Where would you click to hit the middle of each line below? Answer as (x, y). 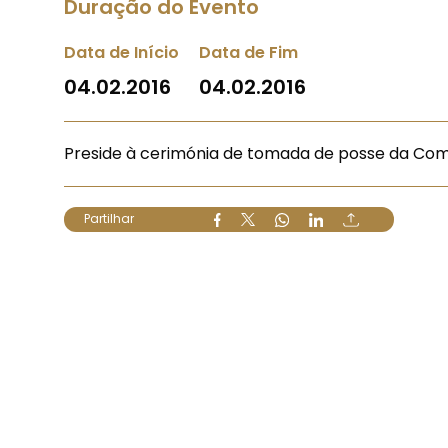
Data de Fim (248, 52)
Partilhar (109, 218)
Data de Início (121, 52)
